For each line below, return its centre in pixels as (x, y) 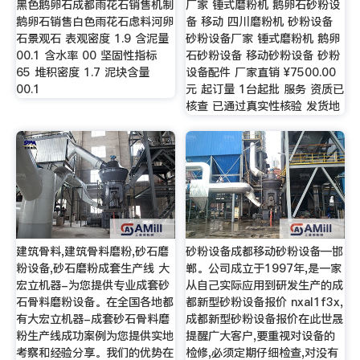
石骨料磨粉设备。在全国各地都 (94, 302)
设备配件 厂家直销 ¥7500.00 (261, 73)
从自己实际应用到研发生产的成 (265, 285)
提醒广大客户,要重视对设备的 (261, 335)
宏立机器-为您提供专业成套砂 (92, 285)
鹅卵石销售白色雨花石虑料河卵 (94, 22)
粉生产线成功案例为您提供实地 (94, 335)
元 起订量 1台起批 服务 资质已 (265, 90)
